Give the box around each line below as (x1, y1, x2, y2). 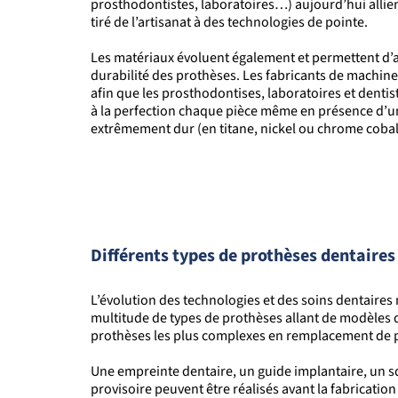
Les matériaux (91, 48, 177, 68)
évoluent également (177, 48, 295, 68)
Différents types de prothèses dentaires (91, 243, 395, 269)
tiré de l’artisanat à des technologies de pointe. (91, 12, 370, 33)
